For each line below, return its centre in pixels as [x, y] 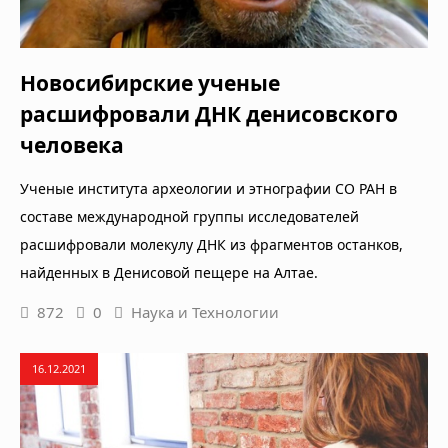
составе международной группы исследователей [189, 217]
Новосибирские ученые [150, 83]
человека [72, 145]
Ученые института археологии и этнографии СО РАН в [208, 189]
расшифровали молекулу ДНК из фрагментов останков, [211, 245]
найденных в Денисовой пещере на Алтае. [169, 273]
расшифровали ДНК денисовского [209, 114]
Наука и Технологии [205, 312]
